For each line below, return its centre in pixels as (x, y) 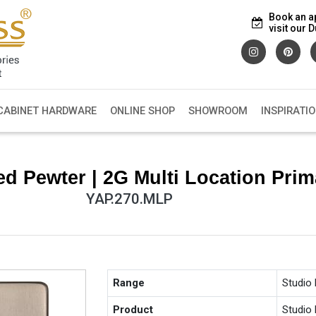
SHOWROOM (218, 111)
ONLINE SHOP (142, 111)
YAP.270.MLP (129, 199)
